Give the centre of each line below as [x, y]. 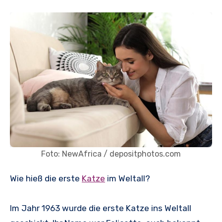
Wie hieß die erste [49, 179]
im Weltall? [128, 179]
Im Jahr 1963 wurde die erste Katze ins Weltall [101, 208]
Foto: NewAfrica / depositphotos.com [111, 154]
